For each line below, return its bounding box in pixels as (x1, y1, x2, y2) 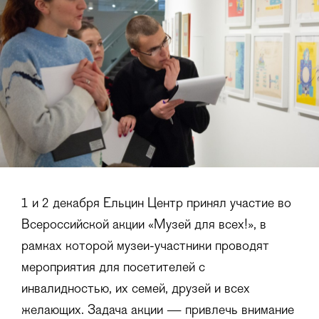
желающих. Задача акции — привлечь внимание (21, 303, 294, 318)
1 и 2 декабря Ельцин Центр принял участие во (21, 197, 291, 211)
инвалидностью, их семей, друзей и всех (21, 282, 250, 296)
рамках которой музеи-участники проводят (21, 239, 269, 253)
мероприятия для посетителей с (21, 261, 205, 275)
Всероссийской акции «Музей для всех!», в (21, 218, 266, 232)
